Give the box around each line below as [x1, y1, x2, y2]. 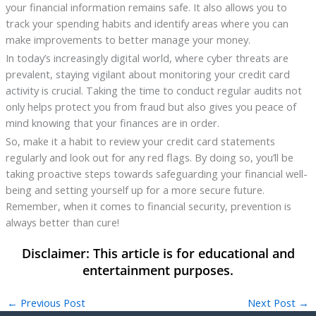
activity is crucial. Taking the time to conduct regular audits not [5, 83, 302, 97]
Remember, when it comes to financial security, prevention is [5, 198, 291, 213]
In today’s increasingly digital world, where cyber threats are [5, 50, 288, 65]
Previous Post [17, 295, 85, 310]
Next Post [248, 295, 299, 310]
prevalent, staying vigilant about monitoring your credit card [5, 66, 290, 81]
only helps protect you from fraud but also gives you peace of [5, 99, 296, 114]
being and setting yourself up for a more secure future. [5, 182, 265, 197]
